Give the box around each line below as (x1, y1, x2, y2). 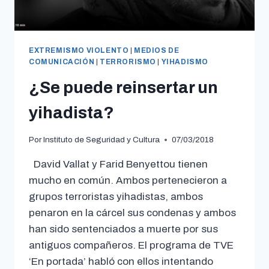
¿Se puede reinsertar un (29, 77, 218, 97)
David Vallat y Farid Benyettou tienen (29, 159, 208, 171)
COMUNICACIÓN (29, 58, 95, 65)
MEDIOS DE (134, 46, 180, 54)
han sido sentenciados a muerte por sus (29, 223, 218, 235)
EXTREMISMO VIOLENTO (29, 46, 129, 54)
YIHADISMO (161, 58, 209, 65)
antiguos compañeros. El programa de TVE (29, 240, 234, 252)
